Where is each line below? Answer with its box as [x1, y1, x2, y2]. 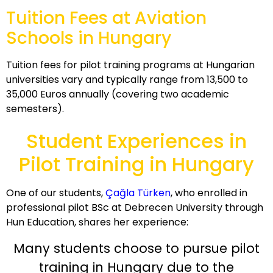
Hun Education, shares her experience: [6, 215, 188, 230]
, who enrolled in [171, 186, 247, 200]
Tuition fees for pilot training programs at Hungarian [6, 57, 255, 72]
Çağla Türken [105, 186, 171, 200]
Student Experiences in [26, 127, 247, 155]
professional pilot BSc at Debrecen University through [6, 200, 263, 215]
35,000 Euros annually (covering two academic [6, 87, 229, 101]
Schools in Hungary [6, 26, 171, 50]
